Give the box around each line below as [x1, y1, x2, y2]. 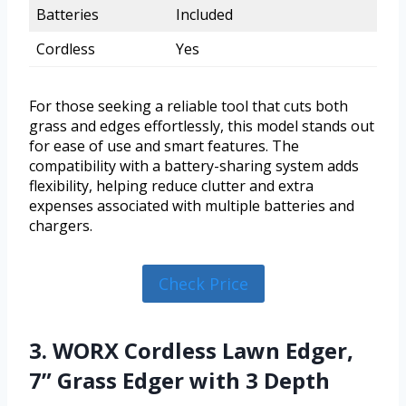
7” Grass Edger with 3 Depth [29, 365, 330, 396]
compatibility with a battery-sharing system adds [29, 155, 359, 176]
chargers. [29, 215, 92, 236]
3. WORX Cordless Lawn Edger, [29, 335, 353, 366]
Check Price [158, 272, 248, 295]
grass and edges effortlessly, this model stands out [29, 115, 374, 136]
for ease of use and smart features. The [29, 135, 299, 156]
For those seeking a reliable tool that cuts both [29, 95, 348, 116]
